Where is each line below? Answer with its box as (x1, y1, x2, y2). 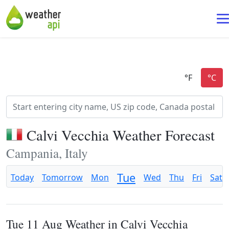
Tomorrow (42, 172, 83, 183)
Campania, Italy (6, 144, 88, 162)
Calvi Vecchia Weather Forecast (27, 125, 215, 145)
